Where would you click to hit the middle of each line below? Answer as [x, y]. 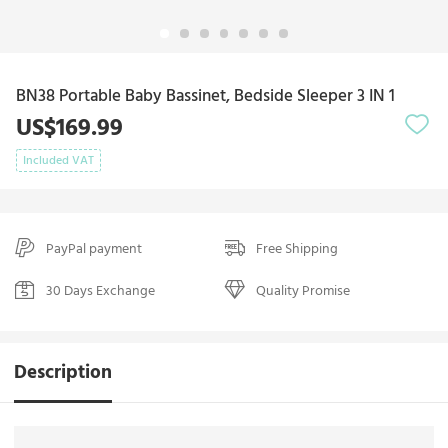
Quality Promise [302, 291]
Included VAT [58, 161]
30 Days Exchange [100, 291]
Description [63, 372]
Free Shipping [296, 248]
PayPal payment [93, 248]
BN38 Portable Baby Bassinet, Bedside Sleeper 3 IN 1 [205, 96]
